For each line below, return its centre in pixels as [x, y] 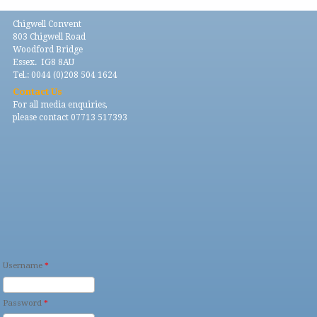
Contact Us [37, 92]
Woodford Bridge [47, 50]
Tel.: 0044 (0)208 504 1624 [65, 75]
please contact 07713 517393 [70, 118]
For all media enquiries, [60, 105]
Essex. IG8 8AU [43, 63]
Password [24, 302]
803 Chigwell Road [49, 37]
